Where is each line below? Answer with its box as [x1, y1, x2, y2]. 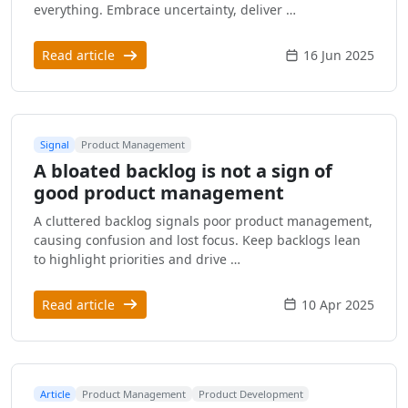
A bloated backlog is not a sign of [34, 158, 332, 183]
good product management [34, 179, 284, 205]
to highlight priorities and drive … [34, 250, 240, 268]
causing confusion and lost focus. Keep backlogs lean [34, 230, 361, 249]
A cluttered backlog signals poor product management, [34, 211, 372, 229]
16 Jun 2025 [303, 46, 374, 64]
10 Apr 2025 [301, 295, 374, 313]
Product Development [198, 386, 303, 401]
